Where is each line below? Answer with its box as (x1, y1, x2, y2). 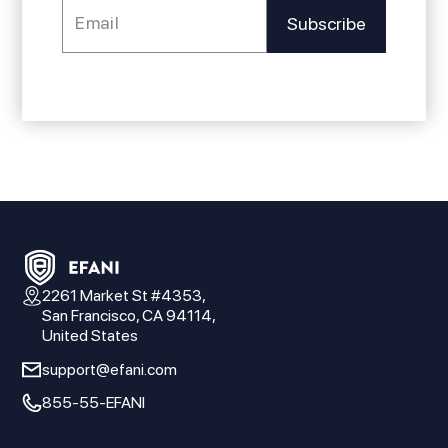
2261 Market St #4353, (42, 285, 207, 305)
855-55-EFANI (42, 393, 146, 413)
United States (42, 325, 139, 345)
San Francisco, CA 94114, (42, 305, 217, 325)
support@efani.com (42, 359, 178, 379)
